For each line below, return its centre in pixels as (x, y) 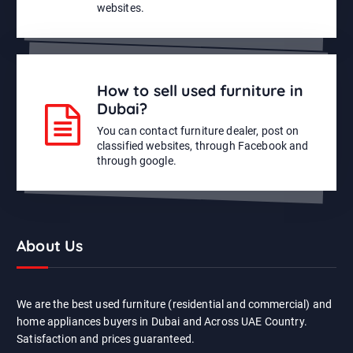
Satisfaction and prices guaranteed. (106, 338)
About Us (50, 246)
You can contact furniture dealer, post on (198, 131)
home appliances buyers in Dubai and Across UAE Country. (162, 321)
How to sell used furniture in (200, 91)
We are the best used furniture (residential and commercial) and (174, 304)
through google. (136, 161)
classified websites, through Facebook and (203, 146)
